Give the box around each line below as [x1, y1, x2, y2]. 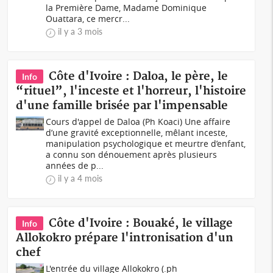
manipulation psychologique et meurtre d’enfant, [46, 138, 246, 149]
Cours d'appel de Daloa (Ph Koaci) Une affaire [46, 116, 231, 127]
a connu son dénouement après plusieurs [46, 149, 218, 160]
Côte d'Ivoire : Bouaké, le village [49, 216, 233, 230]
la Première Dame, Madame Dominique [46, 2, 207, 13]
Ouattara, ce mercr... [46, 13, 130, 24]
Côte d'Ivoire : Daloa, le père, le [49, 69, 229, 83]
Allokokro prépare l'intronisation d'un [16, 231, 234, 245]
